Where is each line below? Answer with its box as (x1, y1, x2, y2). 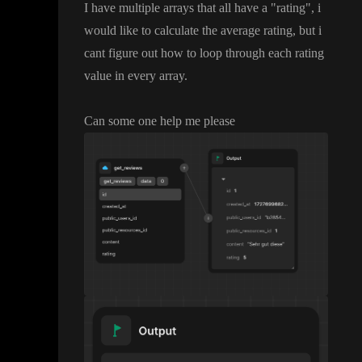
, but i (293, 23, 322, 38)
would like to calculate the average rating (84, 23, 293, 38)
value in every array (84, 69, 184, 83)
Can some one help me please (84, 114, 235, 128)
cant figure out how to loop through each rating (84, 46, 324, 61)
